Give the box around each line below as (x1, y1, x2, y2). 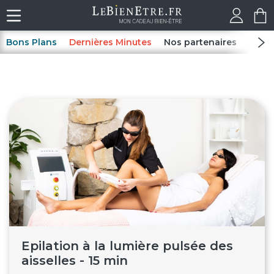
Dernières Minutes (69, 37, 152, 48)
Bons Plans (6, 37, 57, 48)
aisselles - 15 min (21, 253, 128, 268)
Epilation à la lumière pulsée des (21, 239, 233, 253)
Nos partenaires (164, 37, 237, 48)
